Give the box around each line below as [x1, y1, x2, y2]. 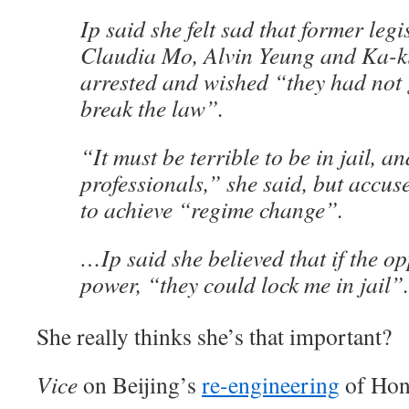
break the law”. [80, 92, 224, 123]
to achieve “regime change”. [80, 194, 343, 225]
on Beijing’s [78, 369, 202, 400]
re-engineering [202, 369, 340, 400]
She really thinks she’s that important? [37, 320, 392, 351]
